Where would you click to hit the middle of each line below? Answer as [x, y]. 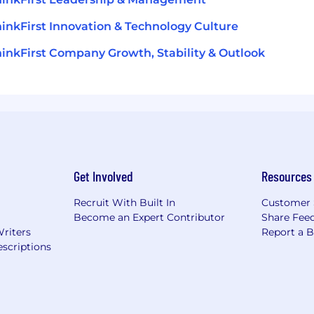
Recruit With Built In [124, 202]
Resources [287, 176]
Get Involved [103, 176]
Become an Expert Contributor [149, 217]
